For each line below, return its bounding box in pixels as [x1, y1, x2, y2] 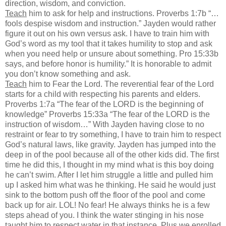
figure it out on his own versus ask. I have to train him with [5, 29, 209, 38]
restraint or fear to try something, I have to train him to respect [5, 130, 221, 139]
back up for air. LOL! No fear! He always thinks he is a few [5, 200, 210, 209]
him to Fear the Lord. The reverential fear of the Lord [27, 79, 214, 88]
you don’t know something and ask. [5, 69, 131, 78]
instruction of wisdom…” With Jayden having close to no [5, 120, 204, 129]
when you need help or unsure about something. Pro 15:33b [5, 49, 218, 58]
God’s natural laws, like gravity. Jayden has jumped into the [5, 140, 216, 149]
